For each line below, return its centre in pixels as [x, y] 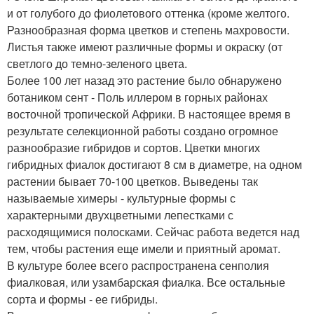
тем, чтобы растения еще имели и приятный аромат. [144, 249]
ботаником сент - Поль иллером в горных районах [137, 97]
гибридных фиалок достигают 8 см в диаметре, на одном [155, 165]
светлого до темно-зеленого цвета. [97, 64]
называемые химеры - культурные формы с [121, 198]
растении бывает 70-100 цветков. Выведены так [132, 182]
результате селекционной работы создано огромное [143, 131]
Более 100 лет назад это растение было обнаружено [144, 81]
